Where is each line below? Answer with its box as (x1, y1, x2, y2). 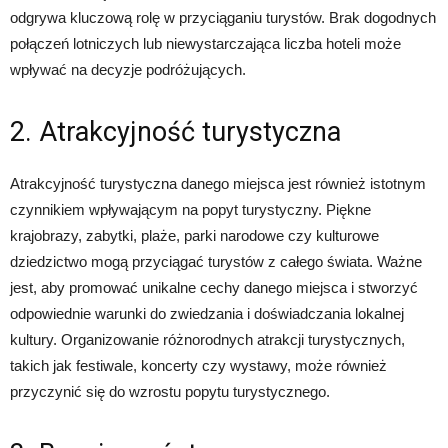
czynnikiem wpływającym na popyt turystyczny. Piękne (10, 200, 371, 218)
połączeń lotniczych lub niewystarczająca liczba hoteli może (10, 34, 401, 52)
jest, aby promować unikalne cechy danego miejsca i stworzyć (10, 278, 418, 296)
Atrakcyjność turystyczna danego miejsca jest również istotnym (10, 174, 426, 192)
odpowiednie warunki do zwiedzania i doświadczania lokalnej (10, 304, 404, 322)
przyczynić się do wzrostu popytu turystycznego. (10, 382, 330, 400)
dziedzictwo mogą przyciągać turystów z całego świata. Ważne (10, 252, 422, 270)
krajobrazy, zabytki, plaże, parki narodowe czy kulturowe (10, 226, 379, 244)
